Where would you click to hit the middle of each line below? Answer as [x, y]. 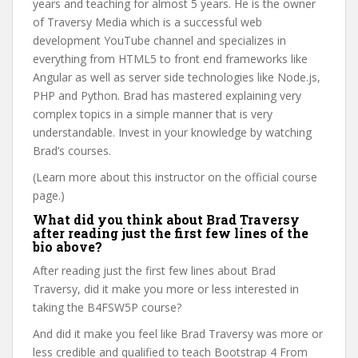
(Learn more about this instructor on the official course [175, 177]
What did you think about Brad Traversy [166, 219]
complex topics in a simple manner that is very [153, 114]
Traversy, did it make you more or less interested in [166, 289]
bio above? [68, 247]
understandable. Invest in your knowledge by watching [172, 132]
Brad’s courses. [72, 151]
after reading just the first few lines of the [171, 233]
